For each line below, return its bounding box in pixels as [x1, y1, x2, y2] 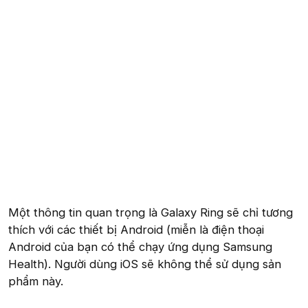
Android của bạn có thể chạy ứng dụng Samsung [8, 239, 272, 254]
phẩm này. [8, 274, 63, 288]
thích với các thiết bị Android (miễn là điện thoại [8, 222, 264, 236]
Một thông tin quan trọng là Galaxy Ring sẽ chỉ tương [8, 205, 293, 219]
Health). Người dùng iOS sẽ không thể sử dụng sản [8, 256, 281, 271]
